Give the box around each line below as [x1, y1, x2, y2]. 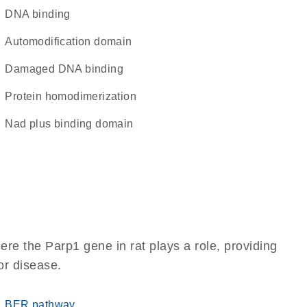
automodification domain [12, 36, 132, 47]
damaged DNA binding [13, 63, 123, 75]
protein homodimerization [12, 90, 136, 102]
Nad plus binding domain [13, 118, 134, 130]
